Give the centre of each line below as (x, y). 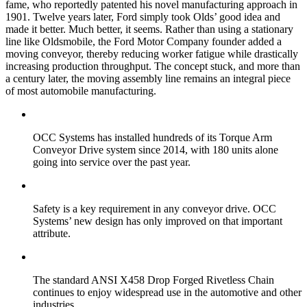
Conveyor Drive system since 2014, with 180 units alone (156, 149)
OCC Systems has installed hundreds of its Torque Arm (152, 137)
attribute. (52, 233)
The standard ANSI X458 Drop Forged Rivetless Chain (153, 280)
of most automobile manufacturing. (81, 90)
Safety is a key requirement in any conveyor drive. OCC (155, 208)
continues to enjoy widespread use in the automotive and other (167, 292)
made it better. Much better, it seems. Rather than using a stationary (149, 29)
